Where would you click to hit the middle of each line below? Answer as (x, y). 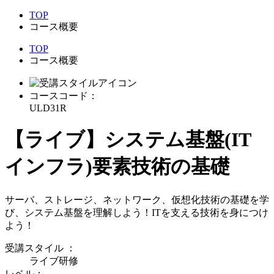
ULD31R (48, 108)
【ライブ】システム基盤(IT (128, 140)
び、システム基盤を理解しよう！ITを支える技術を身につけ (137, 212)
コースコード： (64, 96)
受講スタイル (34, 248)
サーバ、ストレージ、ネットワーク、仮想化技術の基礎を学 (137, 199)
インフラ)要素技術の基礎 (117, 167)
